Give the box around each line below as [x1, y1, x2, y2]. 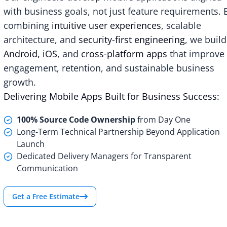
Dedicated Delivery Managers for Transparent [16, 150, 192, 162]
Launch [16, 138, 45, 149]
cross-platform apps [81, 47, 167, 60]
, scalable [161, 19, 201, 31]
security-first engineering [78, 33, 185, 46]
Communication [16, 162, 78, 174]
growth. [3, 75, 36, 88]
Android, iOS [3, 47, 57, 60]
